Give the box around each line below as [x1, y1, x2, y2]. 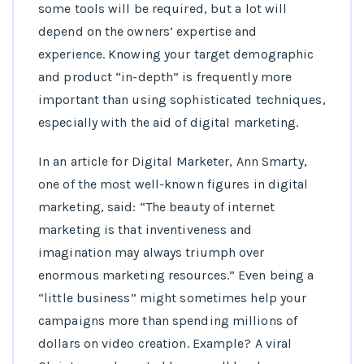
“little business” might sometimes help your [38, 290, 307, 306]
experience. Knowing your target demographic [38, 46, 314, 63]
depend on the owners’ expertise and [38, 24, 258, 40]
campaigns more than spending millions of [38, 313, 298, 329]
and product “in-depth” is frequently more [38, 69, 292, 85]
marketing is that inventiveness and [38, 222, 253, 238]
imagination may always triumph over [38, 245, 265, 261]
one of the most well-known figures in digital [38, 176, 309, 193]
